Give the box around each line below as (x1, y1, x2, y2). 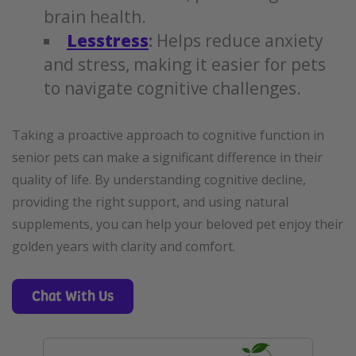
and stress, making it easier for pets (44, 53, 326, 75)
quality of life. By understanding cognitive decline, (12, 171, 306, 188)
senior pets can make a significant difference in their (12, 149, 323, 166)
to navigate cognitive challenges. (44, 77, 301, 99)
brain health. (44, 6, 146, 28)
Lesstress (67, 29, 149, 52)
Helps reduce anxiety (153, 29, 323, 52)
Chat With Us (32, 287, 114, 305)
